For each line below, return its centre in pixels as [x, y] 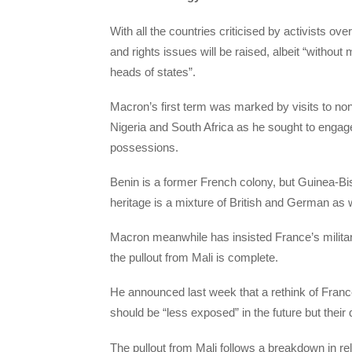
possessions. [144, 147]
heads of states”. [153, 71]
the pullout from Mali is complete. [194, 258]
